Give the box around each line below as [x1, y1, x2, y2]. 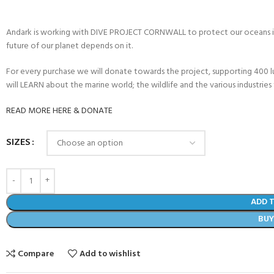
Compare [18, 247, 54, 261]
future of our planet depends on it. [6, 39, 133, 53]
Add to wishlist [80, 247, 141, 261]
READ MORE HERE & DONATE [6, 104, 113, 118]
